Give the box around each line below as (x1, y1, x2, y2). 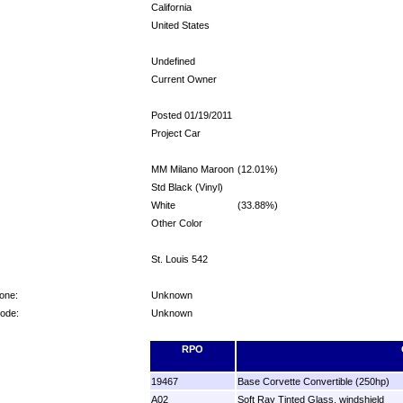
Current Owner (151, 73, 217, 85)
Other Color (151, 217, 202, 228)
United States (151, 19, 210, 31)
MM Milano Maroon (151, 163, 234, 175)
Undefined (151, 55, 195, 67)
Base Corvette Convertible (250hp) (237, 375, 390, 387)
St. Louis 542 (151, 253, 208, 264)
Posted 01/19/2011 (151, 109, 232, 121)
